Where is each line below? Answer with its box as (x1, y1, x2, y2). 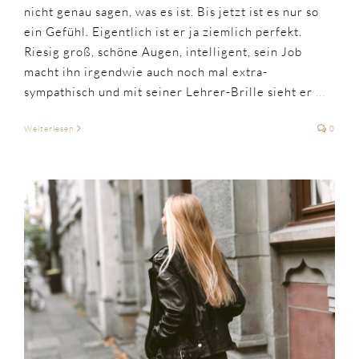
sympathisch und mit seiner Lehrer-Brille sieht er (24, 83, 316, 99)
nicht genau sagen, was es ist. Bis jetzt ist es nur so (24, 3, 319, 19)
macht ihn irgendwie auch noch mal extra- (24, 63, 268, 79)
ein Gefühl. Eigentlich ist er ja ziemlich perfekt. (24, 23, 302, 39)
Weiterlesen (24, 123, 74, 134)
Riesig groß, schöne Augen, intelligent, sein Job (24, 43, 302, 59)
